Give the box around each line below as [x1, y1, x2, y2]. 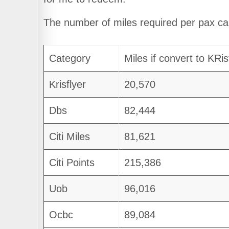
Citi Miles [49, 131, 90, 143]
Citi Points [49, 157, 95, 169]
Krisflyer [49, 79, 86, 90]
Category [49, 53, 90, 64]
